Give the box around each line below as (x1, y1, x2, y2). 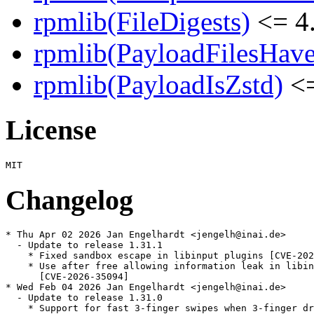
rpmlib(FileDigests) (34, 6, 250, 37)
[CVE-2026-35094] (6, 271, 129, 282)
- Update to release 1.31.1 (6, 240, 163, 251)
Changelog (6, 184, 133, 216)
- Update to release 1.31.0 (6, 292, 163, 303)
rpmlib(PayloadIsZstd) (34, 69, 283, 100)
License (6, 114, 97, 146)
